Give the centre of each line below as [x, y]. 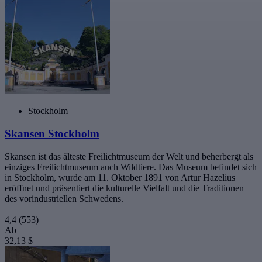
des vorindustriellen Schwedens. [64, 198]
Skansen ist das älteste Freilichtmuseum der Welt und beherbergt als [129, 156]
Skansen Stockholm [52, 134]
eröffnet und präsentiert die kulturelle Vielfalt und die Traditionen [124, 188]
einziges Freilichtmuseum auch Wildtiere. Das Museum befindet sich [131, 167]
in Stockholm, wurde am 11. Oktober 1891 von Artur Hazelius [120, 177]
